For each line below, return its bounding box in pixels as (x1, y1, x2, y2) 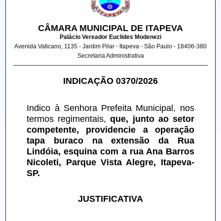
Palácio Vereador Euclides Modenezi (60, 34, 161, 41)
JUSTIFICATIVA (78, 194, 143, 204)
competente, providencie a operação (27, 125, 194, 135)
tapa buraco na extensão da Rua (27, 136, 194, 146)
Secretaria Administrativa (77, 52, 144, 60)
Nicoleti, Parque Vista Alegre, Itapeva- (27, 157, 194, 168)
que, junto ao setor (110, 114, 194, 124)
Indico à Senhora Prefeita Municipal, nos (27, 103, 194, 113)
